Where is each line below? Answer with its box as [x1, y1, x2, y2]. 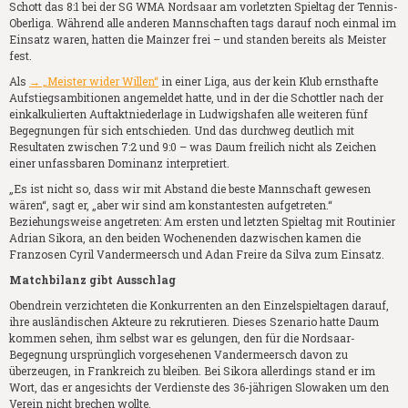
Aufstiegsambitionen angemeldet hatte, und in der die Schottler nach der [9, 89, 383, 105]
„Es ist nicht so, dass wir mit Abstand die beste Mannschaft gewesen [9, 180, 371, 196]
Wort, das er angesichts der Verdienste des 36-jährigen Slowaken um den [9, 379, 389, 394]
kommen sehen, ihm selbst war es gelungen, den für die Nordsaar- [9, 330, 355, 345]
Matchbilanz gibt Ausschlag [9, 271, 176, 287]
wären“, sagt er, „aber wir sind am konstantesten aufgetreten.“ [9, 197, 332, 212]
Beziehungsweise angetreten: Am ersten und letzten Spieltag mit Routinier [9, 213, 395, 229]
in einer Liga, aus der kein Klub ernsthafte [158, 73, 378, 88]
